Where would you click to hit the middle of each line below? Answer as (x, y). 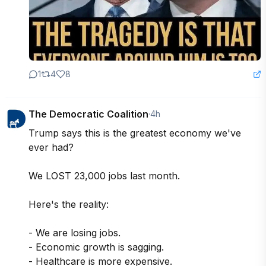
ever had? (53, 147)
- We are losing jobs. (76, 233)
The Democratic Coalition (88, 114)
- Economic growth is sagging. (98, 247)
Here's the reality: (70, 204)
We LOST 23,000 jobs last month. (104, 176)
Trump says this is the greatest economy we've (135, 133)
